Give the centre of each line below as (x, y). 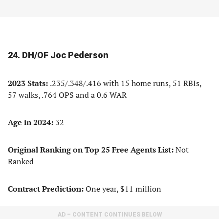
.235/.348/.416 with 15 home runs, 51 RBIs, (126, 83)
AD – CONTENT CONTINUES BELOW (109, 215)
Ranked (21, 161)
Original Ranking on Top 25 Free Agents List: (92, 150)
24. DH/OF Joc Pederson (58, 55)
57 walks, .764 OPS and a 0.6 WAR (67, 95)
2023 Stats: (29, 83)
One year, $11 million (122, 189)
